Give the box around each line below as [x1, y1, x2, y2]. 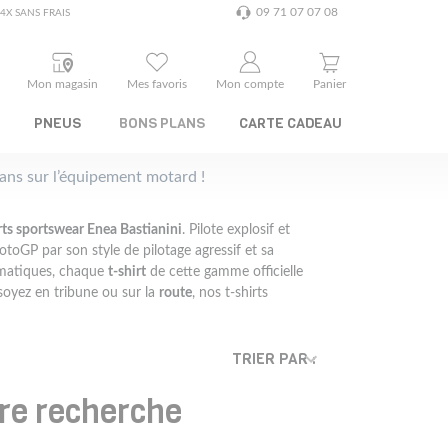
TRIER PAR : [232, 348, 316, 369]
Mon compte [216, 77, 284, 90]
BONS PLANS [119, 112, 206, 133]
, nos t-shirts [192, 284, 268, 300]
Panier [313, 77, 346, 90]
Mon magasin [27, 77, 98, 90]
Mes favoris [127, 77, 187, 90]
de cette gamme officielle [146, 263, 303, 279]
